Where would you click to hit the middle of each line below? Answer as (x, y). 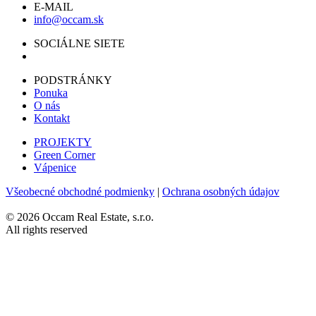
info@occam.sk (69, 20)
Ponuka (51, 93)
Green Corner (65, 155)
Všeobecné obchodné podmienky (80, 192)
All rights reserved (47, 230)
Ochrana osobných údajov (221, 192)
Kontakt (52, 119)
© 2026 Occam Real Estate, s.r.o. (80, 217)
